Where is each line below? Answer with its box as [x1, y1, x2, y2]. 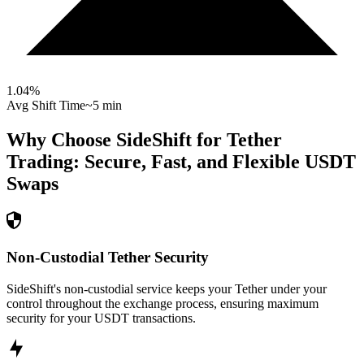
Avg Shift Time [6, 98, 85, 113]
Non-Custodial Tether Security [6, 248, 209, 266]
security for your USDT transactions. [6, 310, 196, 325]
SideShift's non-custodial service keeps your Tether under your [6, 281, 327, 296]
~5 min [85, 98, 122, 113]
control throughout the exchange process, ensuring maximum [6, 296, 318, 310]
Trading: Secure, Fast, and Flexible [6, 151, 300, 173]
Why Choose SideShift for [6, 129, 227, 151]
